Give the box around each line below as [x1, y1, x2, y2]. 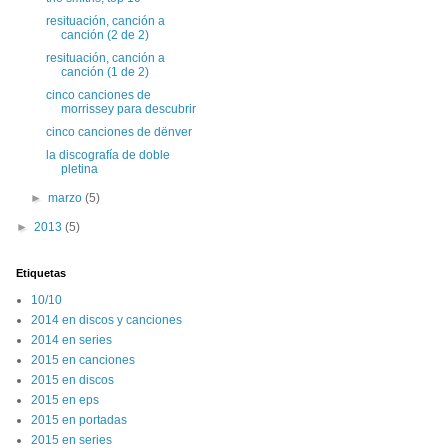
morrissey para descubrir [60, 102, 196, 116]
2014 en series [31, 333, 112, 347]
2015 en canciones [31, 353, 135, 367]
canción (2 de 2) [60, 28, 149, 42]
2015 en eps [31, 393, 99, 407]
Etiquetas [16, 267, 66, 279]
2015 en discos [31, 373, 114, 387]
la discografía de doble [45, 148, 170, 162]
